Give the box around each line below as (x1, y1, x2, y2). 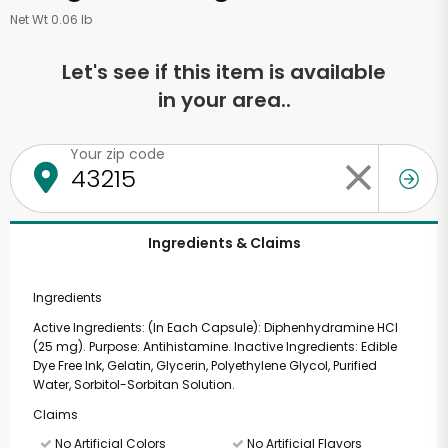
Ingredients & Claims (147, 233, 301, 253)
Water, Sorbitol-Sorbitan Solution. (32, 376, 235, 393)
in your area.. (157, 86, 291, 114)
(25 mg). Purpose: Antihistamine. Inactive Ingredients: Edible (32, 338, 397, 355)
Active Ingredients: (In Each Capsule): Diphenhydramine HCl (32, 319, 398, 336)
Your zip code (70, 144, 165, 164)
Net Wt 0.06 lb (10, 11, 92, 28)
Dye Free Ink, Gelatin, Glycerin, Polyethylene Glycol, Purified (32, 357, 377, 374)
